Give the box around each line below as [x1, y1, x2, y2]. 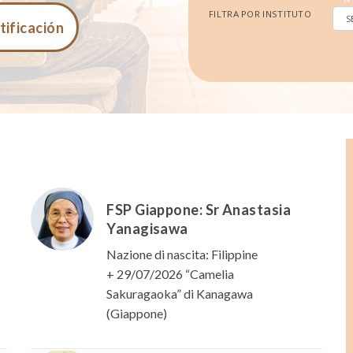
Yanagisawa [106, 220, 188, 238]
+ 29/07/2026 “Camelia [106, 266, 235, 282]
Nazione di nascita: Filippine [106, 247, 258, 262]
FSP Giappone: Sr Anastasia [106, 201, 292, 219]
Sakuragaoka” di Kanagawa [106, 286, 254, 302]
